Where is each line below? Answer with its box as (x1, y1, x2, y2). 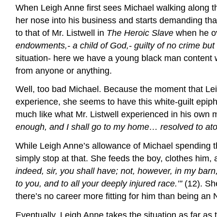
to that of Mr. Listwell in (15, 28, 107, 38)
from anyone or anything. (15, 65, 112, 76)
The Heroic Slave (107, 28, 176, 38)
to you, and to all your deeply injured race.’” (15, 179, 182, 189)
